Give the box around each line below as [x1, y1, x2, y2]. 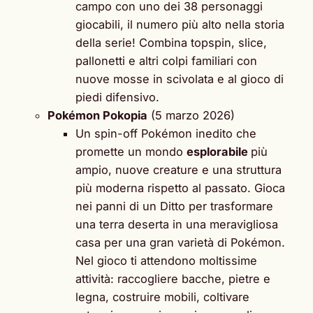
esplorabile [187, 144, 251, 159]
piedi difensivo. [75, 89, 159, 104]
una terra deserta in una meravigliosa [75, 217, 278, 231]
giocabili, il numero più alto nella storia [75, 17, 284, 31]
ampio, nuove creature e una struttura [75, 162, 282, 177]
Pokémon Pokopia [48, 108, 147, 122]
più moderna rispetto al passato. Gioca [75, 180, 285, 195]
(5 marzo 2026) [147, 108, 235, 122]
